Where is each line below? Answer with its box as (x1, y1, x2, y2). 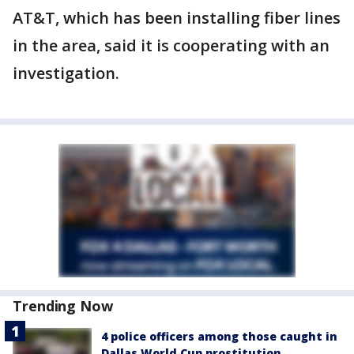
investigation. (13, 62, 119, 84)
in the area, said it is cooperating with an (13, 35, 330, 56)
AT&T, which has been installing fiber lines (13, 7, 341, 28)
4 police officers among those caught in (101, 329, 337, 344)
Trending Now (13, 296, 113, 315)
